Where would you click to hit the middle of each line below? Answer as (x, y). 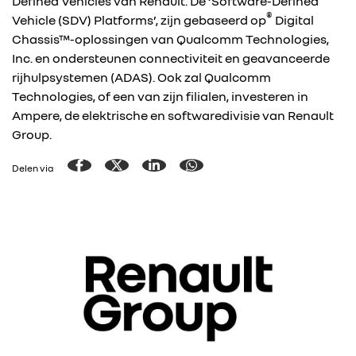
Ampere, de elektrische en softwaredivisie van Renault (173, 115)
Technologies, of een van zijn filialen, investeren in (160, 96)
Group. (32, 134)
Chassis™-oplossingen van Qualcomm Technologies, (170, 39)
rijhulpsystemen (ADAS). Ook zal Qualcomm (141, 77)
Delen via (33, 168)
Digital (293, 20)
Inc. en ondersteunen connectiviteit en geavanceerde (171, 58)
